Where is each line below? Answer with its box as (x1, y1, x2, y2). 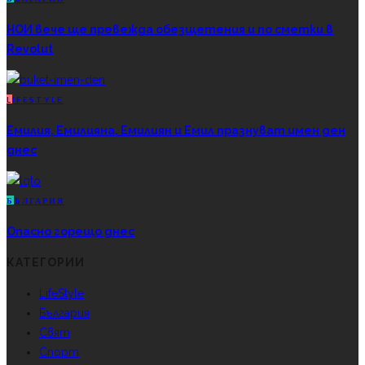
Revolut (7, 42, 53, 56)
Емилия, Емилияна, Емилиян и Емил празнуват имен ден (7, 124, 345, 138)
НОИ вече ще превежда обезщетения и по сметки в (7, 23, 333, 37)
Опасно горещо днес (7, 225, 134, 239)
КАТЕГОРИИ (7, 256, 85, 270)
